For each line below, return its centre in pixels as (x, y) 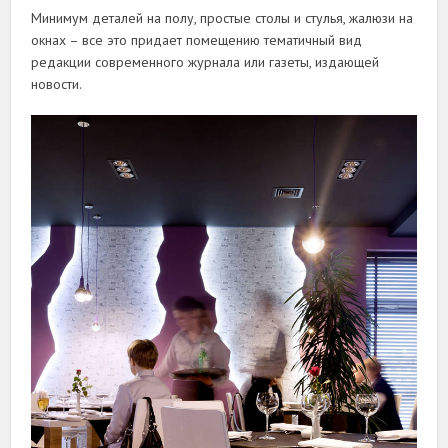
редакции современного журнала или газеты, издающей (205, 61)
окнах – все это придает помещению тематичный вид (197, 39)
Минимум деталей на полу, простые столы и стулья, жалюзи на (222, 17)
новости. (57, 83)
